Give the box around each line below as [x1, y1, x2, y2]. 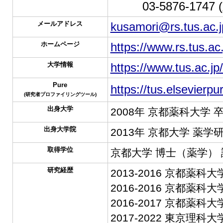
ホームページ [40, 40, 80, 48]
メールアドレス [37, 20, 83, 27]
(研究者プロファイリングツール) [23, 92, 97, 97]
